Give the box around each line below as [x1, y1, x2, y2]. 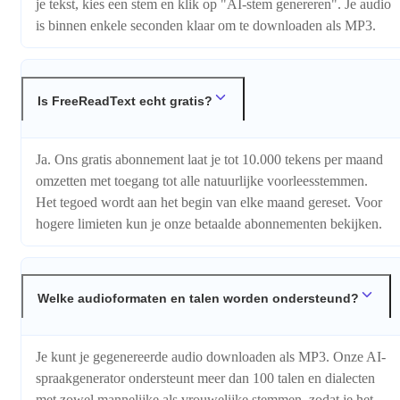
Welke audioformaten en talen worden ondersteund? [37, 291, 359, 306]
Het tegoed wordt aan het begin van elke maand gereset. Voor [36, 194, 382, 210]
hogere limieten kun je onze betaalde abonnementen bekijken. [36, 215, 382, 231]
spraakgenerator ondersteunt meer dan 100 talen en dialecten [36, 371, 375, 387]
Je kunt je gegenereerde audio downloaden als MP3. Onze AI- [36, 349, 386, 365]
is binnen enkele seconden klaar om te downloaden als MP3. [36, 18, 376, 34]
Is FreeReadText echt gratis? [37, 93, 212, 108]
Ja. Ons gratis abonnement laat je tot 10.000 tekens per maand [36, 151, 383, 167]
